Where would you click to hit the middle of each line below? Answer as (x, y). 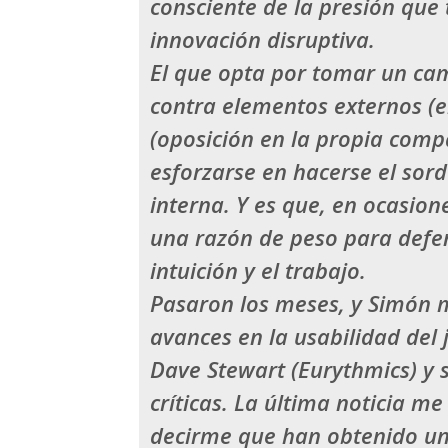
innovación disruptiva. (263, 39)
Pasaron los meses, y (259, 303)
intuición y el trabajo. (258, 270)
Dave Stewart (218, 369)
